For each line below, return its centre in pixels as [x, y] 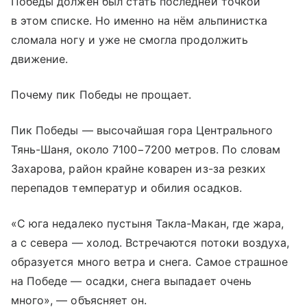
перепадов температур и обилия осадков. [126, 188]
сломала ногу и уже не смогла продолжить [130, 40]
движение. [40, 59]
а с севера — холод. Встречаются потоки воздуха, [150, 243]
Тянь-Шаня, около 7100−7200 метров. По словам [146, 149]
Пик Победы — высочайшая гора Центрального [142, 130]
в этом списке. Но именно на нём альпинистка [139, 21]
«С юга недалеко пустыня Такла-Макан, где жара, [148, 223]
